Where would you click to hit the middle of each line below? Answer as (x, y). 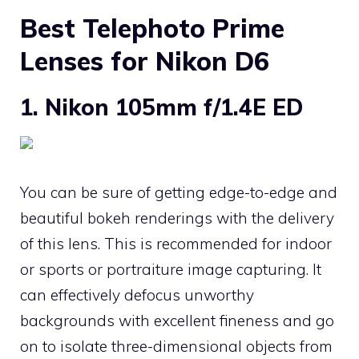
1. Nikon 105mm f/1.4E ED (161, 107)
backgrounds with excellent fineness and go (177, 320)
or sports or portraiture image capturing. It (171, 269)
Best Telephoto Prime (152, 28)
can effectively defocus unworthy (137, 294)
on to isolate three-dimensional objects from (176, 346)
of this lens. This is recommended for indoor (176, 243)
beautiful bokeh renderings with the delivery (177, 218)
